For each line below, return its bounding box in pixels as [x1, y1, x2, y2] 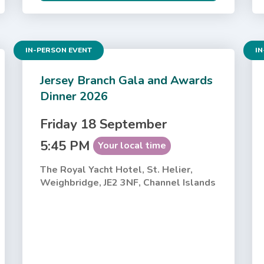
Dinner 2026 [40, 88, 108, 104]
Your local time [98, 138, 167, 152]
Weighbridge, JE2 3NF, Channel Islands [40, 176, 216, 189]
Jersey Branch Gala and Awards [40, 72, 213, 88]
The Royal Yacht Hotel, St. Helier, [40, 163, 193, 176]
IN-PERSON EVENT [25, 45, 93, 55]
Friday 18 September [40, 115, 167, 133]
